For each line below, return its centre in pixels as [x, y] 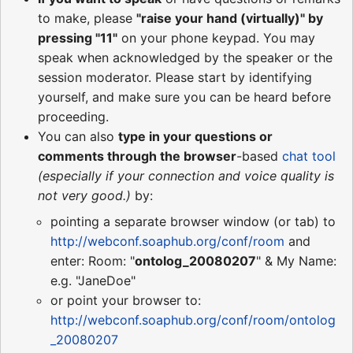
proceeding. [73, 117]
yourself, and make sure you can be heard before [184, 97]
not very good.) [84, 196]
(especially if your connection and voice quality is [186, 176]
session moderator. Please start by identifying [175, 78]
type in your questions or [195, 137]
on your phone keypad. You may [216, 38]
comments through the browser [137, 156]
